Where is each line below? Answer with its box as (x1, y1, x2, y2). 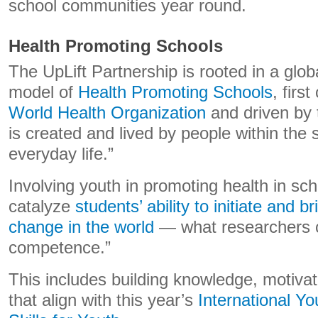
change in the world (9, 218, 154, 236)
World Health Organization (9, 104, 206, 122)
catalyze (9, 197, 75, 216)
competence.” (9, 238, 111, 257)
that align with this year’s (9, 291, 198, 309)
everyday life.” (9, 145, 114, 163)
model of (9, 83, 78, 102)
